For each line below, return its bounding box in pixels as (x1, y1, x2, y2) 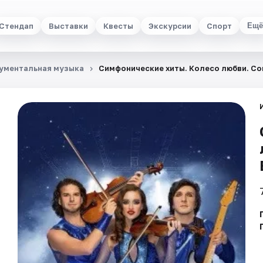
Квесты (103, 21, 133, 31)
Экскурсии (148, 21, 191, 31)
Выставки (48, 21, 88, 31)
